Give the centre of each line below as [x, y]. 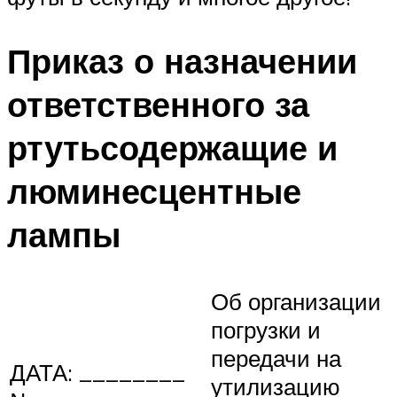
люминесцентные [154, 191]
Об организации [296, 301]
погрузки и [266, 329]
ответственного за [158, 105]
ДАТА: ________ [97, 372]
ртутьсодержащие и [172, 148]
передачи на [276, 358]
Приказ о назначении [182, 61]
